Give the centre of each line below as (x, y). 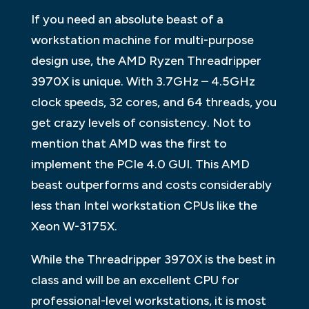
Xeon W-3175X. (74, 226)
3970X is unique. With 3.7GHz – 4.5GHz (143, 81)
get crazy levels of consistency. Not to (141, 122)
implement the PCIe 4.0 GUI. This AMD (140, 164)
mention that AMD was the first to (129, 143)
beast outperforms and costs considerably (151, 185)
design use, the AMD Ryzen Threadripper (146, 60)
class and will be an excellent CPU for (135, 280)
